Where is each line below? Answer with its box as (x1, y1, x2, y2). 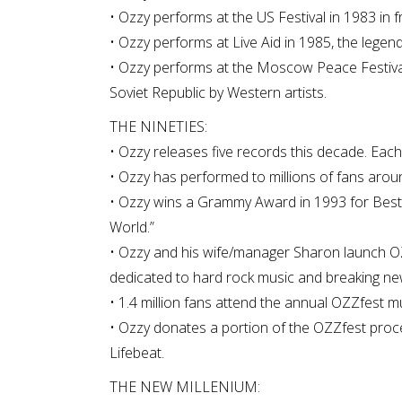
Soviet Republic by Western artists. (109, 83, 327, 102)
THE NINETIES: (109, 117, 207, 136)
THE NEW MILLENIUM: (109, 377, 260, 397)
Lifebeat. (109, 343, 164, 363)
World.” (109, 217, 154, 237)
